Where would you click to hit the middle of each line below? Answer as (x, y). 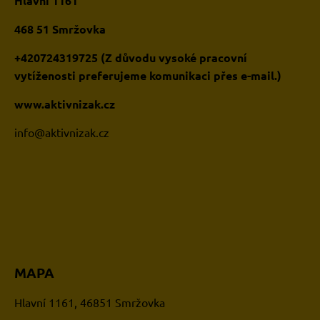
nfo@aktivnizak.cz (63, 132)
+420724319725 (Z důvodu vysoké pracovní (131, 57)
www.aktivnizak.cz (65, 104)
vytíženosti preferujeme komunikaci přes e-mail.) (148, 75)
